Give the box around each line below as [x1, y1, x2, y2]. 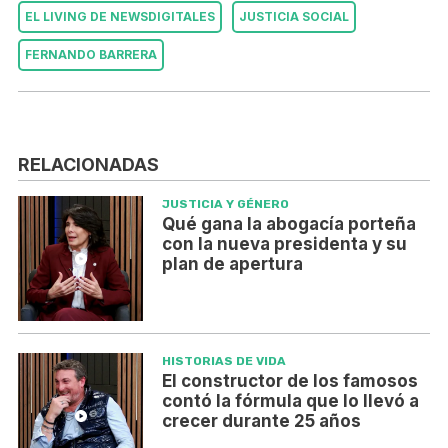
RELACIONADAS [18, 154, 159, 176]
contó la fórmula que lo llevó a [161, 391, 419, 412]
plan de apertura [161, 254, 303, 275]
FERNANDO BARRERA [25, 47, 157, 63]
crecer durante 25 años [161, 411, 361, 432]
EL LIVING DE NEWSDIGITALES [25, 9, 215, 25]
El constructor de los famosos [161, 371, 418, 392]
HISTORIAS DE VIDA [161, 354, 286, 369]
